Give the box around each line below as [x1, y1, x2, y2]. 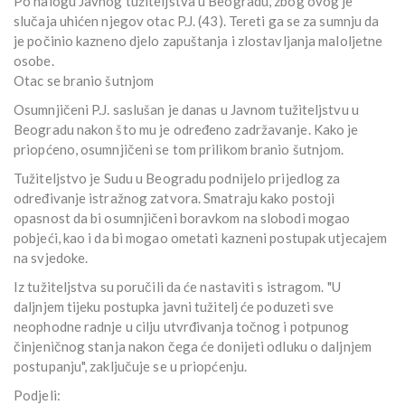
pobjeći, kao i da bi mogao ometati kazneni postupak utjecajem [14, 230, 388, 247]
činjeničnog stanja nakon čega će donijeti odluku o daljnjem [14, 338, 372, 355]
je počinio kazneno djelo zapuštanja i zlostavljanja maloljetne [14, 33, 383, 50]
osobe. [14, 52, 54, 70]
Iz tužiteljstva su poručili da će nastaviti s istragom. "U [14, 278, 341, 296]
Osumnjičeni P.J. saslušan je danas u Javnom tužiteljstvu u [14, 101, 359, 118]
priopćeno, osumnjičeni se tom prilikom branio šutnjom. [14, 141, 344, 158]
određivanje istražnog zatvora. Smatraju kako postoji [14, 190, 335, 207]
